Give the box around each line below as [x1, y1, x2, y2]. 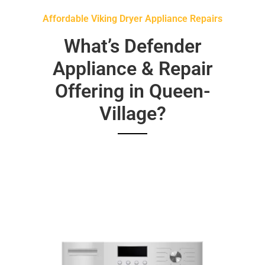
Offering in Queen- [54, 79, 211, 102]
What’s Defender [63, 34, 202, 57]
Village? [99, 102, 166, 125]
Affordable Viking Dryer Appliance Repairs [43, 12, 222, 24]
